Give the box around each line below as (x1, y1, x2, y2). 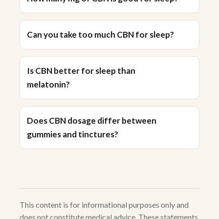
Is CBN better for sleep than (27, 66, 135, 76)
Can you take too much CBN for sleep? (27, 29, 174, 40)
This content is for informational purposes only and (20, 200, 189, 210)
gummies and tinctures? (27, 129, 118, 140)
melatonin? (27, 79, 70, 90)
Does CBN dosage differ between (27, 115, 156, 126)
